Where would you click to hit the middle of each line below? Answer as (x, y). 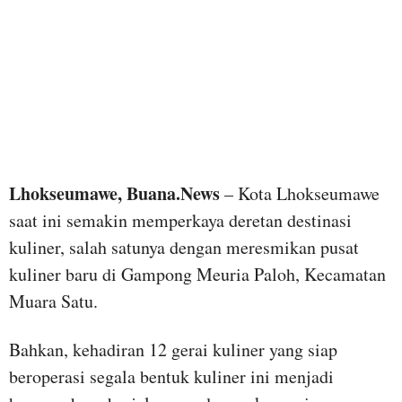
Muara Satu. (53, 301)
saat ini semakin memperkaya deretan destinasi (180, 221)
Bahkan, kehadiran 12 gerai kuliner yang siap (173, 350)
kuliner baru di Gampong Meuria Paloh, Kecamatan (197, 275)
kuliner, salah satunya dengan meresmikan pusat (184, 248)
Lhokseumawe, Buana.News (114, 194)
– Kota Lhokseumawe (300, 194)
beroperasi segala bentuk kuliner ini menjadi (171, 377)
